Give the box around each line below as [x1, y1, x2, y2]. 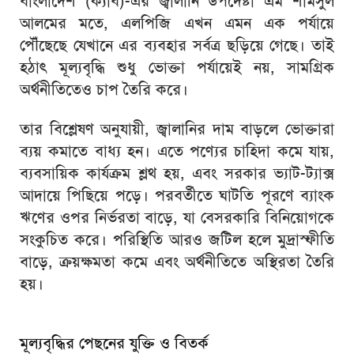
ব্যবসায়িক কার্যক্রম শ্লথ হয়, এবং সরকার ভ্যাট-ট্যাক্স [20, 162, 334, 183]
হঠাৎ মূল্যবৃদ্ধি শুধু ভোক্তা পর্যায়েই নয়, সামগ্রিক [20, 56, 334, 77]
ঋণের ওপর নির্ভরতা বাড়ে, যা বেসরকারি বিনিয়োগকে [20, 206, 334, 228]
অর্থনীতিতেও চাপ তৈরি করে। [20, 78, 188, 100]
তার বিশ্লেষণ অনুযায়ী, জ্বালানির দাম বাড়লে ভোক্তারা [20, 118, 334, 139]
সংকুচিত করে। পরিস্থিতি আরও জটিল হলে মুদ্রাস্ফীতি [20, 228, 334, 250]
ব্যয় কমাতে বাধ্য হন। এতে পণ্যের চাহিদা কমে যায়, [20, 140, 334, 161]
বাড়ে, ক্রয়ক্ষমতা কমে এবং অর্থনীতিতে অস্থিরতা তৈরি [20, 250, 334, 272]
